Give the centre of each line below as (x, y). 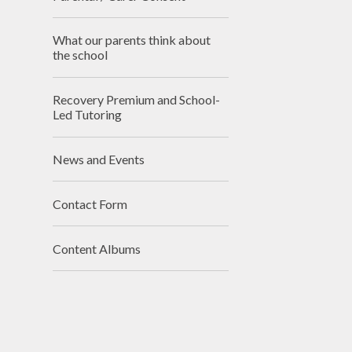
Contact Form (90, 203)
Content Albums (97, 248)
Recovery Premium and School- (137, 100)
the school (81, 55)
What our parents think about (132, 40)
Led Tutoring (88, 115)
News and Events (99, 159)
